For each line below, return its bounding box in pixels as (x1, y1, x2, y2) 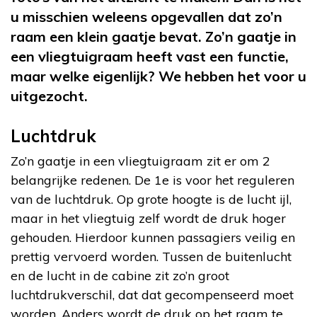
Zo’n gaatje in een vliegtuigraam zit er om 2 (11, 152, 270, 169)
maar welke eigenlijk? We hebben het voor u (11, 67, 306, 85)
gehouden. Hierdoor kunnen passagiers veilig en (11, 229, 295, 246)
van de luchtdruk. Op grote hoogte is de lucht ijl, (11, 190, 292, 207)
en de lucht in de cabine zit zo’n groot (11, 267, 229, 284)
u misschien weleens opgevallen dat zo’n (11, 7, 282, 25)
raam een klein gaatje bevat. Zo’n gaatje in (11, 27, 296, 45)
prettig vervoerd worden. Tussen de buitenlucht (11, 248, 292, 265)
